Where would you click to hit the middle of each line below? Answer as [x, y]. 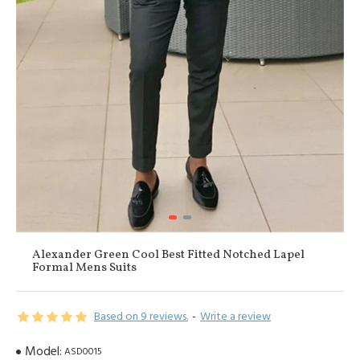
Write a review [235, 317]
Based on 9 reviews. [141, 317]
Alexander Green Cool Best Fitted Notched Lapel [168, 256]
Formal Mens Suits [84, 268]
